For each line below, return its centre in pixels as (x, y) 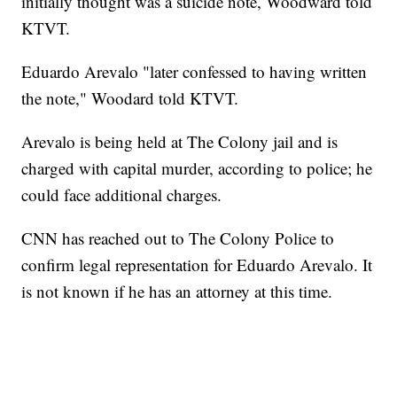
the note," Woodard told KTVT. (130, 98)
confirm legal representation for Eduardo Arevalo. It (197, 265)
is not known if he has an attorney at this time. (177, 292)
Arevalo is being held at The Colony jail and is (180, 142)
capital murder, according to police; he (243, 168)
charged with (66, 168)
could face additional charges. (122, 195)
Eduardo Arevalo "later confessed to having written (195, 72)
